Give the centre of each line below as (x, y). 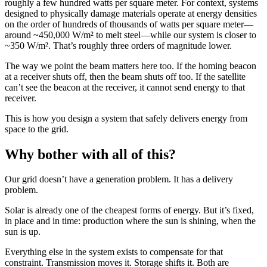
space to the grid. (38, 129)
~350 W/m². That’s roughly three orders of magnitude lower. (118, 45)
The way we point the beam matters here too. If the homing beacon (131, 66)
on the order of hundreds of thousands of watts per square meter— (129, 24)
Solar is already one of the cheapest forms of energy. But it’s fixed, (129, 210)
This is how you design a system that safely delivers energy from (126, 118)
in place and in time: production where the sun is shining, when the (130, 221)
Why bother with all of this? (90, 154)
